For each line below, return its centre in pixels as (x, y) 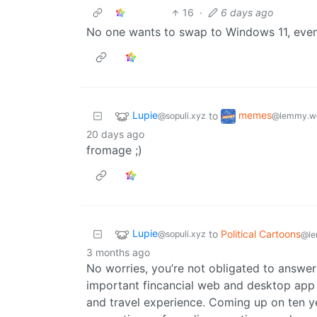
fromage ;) (114, 150)
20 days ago (115, 134)
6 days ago (247, 13)
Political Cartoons (261, 234)
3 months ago (118, 253)
